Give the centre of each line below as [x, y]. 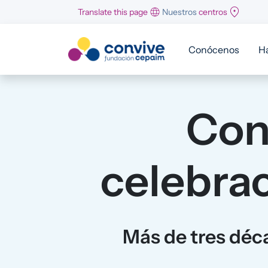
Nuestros [179, 12]
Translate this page [113, 12]
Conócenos [214, 49]
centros [213, 12]
